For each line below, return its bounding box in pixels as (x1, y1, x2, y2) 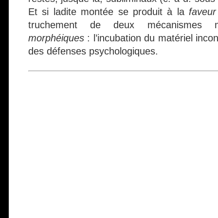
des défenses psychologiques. (28, 46, 158, 56)
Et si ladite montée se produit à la (28, 6, 189, 17)
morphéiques (28, 33, 84, 43)
